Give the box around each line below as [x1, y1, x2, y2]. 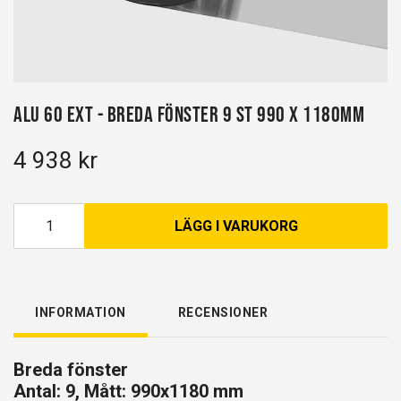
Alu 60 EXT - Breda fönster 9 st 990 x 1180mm [13, 102, 364, 126]
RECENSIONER [177, 305, 268, 320]
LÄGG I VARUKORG [174, 218, 298, 235]
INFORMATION [35, 305, 126, 320]
